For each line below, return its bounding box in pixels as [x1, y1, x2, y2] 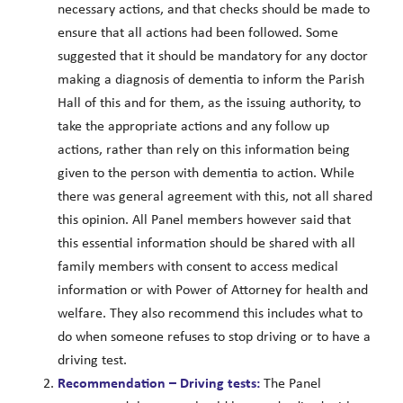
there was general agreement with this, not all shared [57, 190, 372, 205]
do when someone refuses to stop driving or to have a [57, 330, 371, 345]
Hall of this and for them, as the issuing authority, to [57, 96, 361, 112]
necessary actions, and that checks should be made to [57, 3, 370, 18]
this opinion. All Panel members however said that [57, 213, 351, 228]
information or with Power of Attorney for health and [57, 283, 368, 299]
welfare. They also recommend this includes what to [57, 307, 363, 322]
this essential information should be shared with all [57, 237, 355, 252]
